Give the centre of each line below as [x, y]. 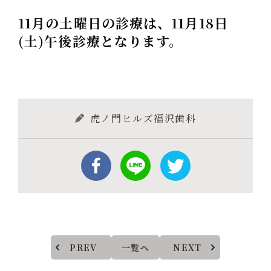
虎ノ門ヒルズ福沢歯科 [143, 118]
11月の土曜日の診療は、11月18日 [123, 23]
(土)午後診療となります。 [101, 41]
